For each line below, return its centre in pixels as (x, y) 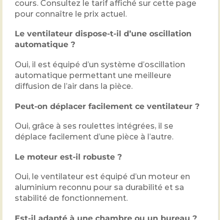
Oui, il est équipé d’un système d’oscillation (100, 65)
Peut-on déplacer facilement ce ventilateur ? (107, 106)
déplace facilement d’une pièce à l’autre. (94, 137)
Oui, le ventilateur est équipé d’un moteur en (102, 177)
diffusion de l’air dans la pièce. (74, 86)
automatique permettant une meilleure (93, 76)
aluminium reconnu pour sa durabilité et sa (99, 188)
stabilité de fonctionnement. (71, 198)
